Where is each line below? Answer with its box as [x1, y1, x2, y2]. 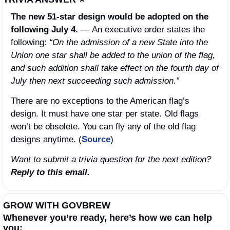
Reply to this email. [11, 167, 90, 177]
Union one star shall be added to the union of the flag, [11, 50, 215, 60]
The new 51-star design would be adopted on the [11, 11, 208, 22]
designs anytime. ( [11, 134, 82, 144]
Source [82, 134, 110, 144]
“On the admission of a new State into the [49, 37, 208, 47]
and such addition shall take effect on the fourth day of [11, 63, 219, 73]
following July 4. [11, 24, 81, 34]
